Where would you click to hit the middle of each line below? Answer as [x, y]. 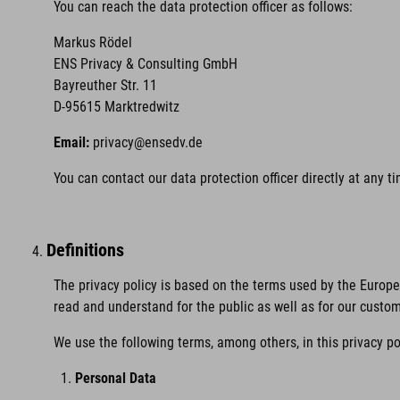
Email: [71, 142]
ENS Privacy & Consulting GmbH [146, 64]
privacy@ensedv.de [148, 142]
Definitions [85, 250]
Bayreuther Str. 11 [105, 85]
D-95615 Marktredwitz [117, 107]
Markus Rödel [93, 42]
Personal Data [116, 378]
